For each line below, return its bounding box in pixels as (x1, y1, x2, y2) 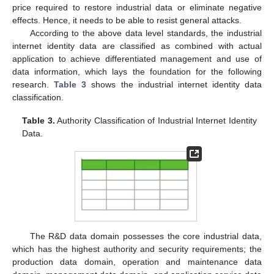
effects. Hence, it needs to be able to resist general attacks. (12, 15, 242, 26)
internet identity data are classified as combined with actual (12, 41, 262, 51)
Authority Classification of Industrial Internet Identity (54, 116, 257, 126)
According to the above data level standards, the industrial (29, 28, 262, 39)
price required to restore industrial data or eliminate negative (12, 2, 262, 13)
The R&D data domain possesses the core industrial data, (29, 231, 262, 242)
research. (12, 80, 54, 90)
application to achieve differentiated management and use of (12, 54, 262, 64)
